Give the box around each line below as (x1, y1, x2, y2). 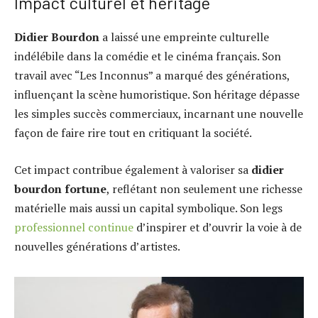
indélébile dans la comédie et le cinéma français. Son (14, 48, 281, 65)
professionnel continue (14, 219, 133, 235)
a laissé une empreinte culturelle (99, 29, 269, 45)
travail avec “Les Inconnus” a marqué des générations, (14, 67, 290, 84)
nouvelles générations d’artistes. (14, 238, 180, 254)
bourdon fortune (14, 180, 106, 197)
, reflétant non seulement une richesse (106, 180, 302, 197)
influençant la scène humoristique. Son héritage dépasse (14, 87, 300, 103)
